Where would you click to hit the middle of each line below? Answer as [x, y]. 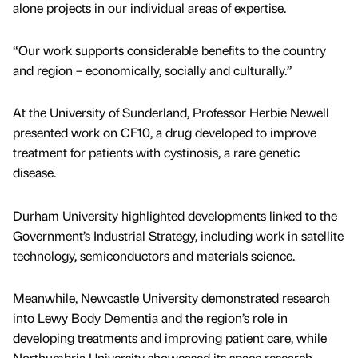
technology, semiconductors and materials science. [154, 255]
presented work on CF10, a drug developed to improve [165, 133]
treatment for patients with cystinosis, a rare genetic [156, 153]
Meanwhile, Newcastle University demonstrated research [171, 297]
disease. [34, 173]
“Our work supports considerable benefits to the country [169, 50]
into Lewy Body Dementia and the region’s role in [150, 317]
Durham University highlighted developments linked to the [175, 215]
